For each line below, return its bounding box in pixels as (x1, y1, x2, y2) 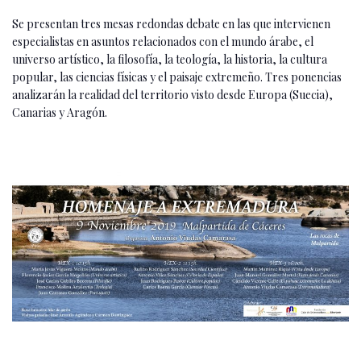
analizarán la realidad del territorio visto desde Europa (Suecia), (12, 86, 333, 102)
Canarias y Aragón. (12, 104, 107, 120)
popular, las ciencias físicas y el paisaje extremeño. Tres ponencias (12, 68, 342, 85)
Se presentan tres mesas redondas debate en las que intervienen (12, 15, 330, 31)
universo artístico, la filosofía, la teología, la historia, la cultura (12, 51, 327, 67)
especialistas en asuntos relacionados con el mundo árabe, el (12, 33, 313, 49)
